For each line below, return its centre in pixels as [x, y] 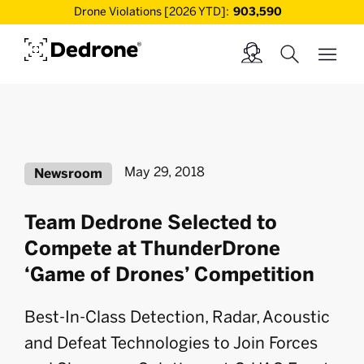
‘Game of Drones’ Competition [169, 274]
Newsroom [68, 173]
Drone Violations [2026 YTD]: [152, 12]
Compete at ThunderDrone [152, 248]
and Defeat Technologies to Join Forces [171, 343]
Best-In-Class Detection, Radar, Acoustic [177, 317]
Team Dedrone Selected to [151, 222]
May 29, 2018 [165, 172]
